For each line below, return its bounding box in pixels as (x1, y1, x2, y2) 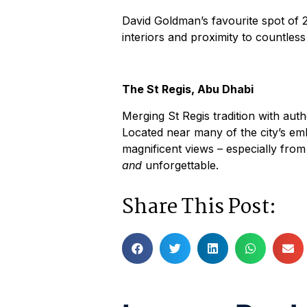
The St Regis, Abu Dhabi (122, 82, 254, 97)
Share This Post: (122, 191, 276, 225)
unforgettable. (142, 158, 219, 172)
